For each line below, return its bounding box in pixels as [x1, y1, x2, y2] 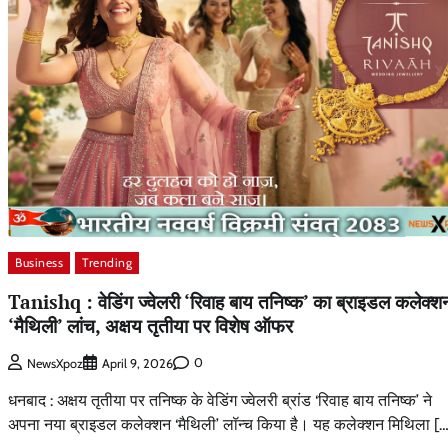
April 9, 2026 [102, 355, 173, 371]
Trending [82, 255, 132, 271]
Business [15, 255, 63, 271]
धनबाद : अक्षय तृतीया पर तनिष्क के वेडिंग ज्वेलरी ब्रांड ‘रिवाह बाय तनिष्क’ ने [8, 390, 432, 410]
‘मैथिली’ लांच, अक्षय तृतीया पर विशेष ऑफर [8, 312, 293, 338]
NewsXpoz [27, 355, 83, 371]
